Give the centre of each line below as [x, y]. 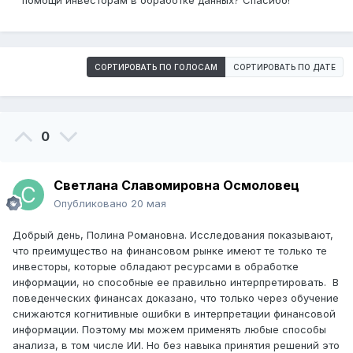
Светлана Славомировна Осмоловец [176, 186]
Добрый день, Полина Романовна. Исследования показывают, [173, 235]
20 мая [149, 204]
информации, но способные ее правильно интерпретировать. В [176, 282]
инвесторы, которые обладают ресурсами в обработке [156, 267]
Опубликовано [92, 204]
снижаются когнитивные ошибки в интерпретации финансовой [176, 314]
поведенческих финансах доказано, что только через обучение [176, 298]
